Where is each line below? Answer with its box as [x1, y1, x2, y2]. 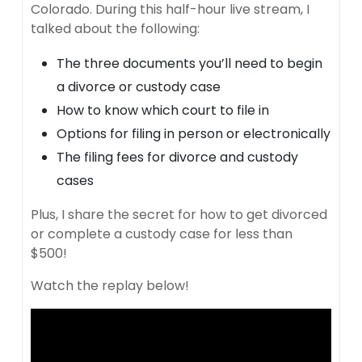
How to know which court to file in [57, 100, 269, 120]
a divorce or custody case [57, 77, 221, 96]
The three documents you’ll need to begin [57, 53, 322, 73]
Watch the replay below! [31, 276, 189, 295]
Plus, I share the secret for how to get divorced [31, 204, 327, 224]
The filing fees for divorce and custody [57, 147, 298, 166]
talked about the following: [31, 19, 200, 38]
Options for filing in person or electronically [57, 124, 330, 143]
